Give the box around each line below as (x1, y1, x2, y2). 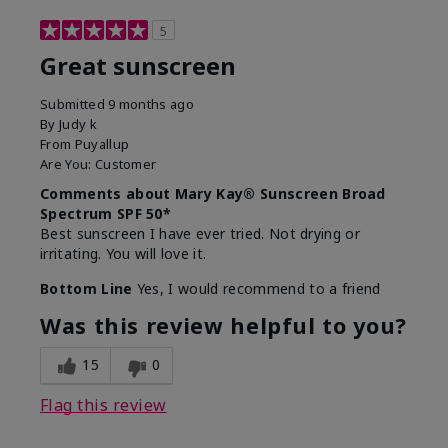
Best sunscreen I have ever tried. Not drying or (40, 223, 361, 243)
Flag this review (40, 393, 167, 416)
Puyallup (74, 134, 130, 153)
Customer (94, 154, 157, 173)
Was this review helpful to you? (40, 310, 407, 340)
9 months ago (108, 94, 195, 113)
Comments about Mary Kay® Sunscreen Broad (40, 183, 386, 203)
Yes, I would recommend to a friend (132, 278, 381, 298)
